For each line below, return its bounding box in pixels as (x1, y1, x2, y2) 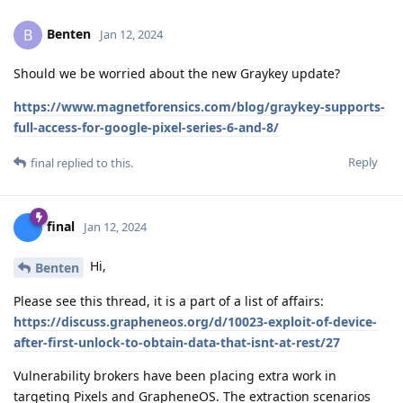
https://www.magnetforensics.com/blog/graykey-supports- (13, 97, 385, 115)
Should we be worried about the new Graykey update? (13, 64, 340, 82)
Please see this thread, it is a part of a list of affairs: (13, 291, 324, 309)
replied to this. (54, 154, 133, 171)
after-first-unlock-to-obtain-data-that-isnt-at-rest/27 (13, 333, 340, 351)
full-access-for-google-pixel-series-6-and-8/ (13, 118, 279, 136)
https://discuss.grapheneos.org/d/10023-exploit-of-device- (13, 312, 377, 330)
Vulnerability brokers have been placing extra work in (13, 366, 336, 384)
